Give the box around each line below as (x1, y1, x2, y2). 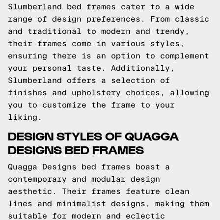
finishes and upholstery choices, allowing (8, 88, 209, 97)
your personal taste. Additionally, (8, 64, 175, 72)
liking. (8, 113, 42, 121)
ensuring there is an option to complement (8, 52, 209, 60)
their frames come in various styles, (8, 39, 185, 48)
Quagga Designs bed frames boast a (8, 163, 170, 171)
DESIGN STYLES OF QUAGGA (8, 128, 179, 142)
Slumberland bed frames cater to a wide (8, 2, 194, 11)
